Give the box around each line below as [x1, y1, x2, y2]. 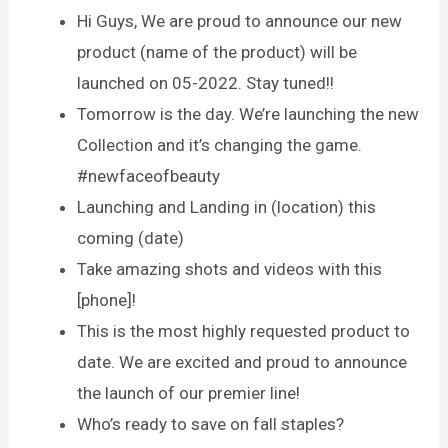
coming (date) [77, 227, 185, 248]
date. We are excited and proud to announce [77, 351, 408, 372]
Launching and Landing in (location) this [77, 196, 377, 217]
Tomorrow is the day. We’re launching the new [77, 103, 420, 124]
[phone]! [77, 289, 137, 310]
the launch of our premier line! [77, 382, 301, 403]
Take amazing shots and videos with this [77, 258, 383, 279]
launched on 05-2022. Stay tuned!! [77, 72, 335, 93]
